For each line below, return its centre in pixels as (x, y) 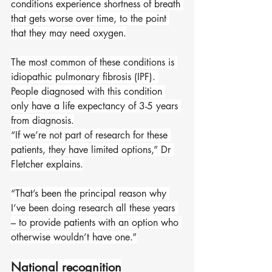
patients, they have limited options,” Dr (92, 150)
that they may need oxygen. (69, 33)
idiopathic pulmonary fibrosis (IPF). (85, 77)
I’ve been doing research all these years (94, 208)
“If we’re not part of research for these (91, 135)
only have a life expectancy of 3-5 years (96, 106)
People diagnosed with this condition (88, 91)
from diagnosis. (42, 121)
